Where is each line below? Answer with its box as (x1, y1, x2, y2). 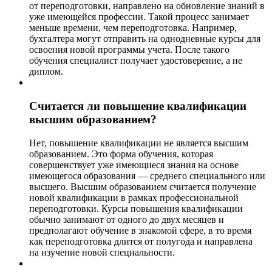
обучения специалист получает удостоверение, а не (29, 55, 242, 66)
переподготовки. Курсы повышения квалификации (29, 203, 243, 214)
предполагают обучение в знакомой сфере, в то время (29, 225, 251, 236)
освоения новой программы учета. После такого (29, 44, 229, 55)
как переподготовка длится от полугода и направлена (29, 236, 253, 246)
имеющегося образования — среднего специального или (29, 170, 265, 181)
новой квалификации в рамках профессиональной (29, 192, 239, 203)
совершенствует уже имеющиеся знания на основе (29, 159, 239, 170)
